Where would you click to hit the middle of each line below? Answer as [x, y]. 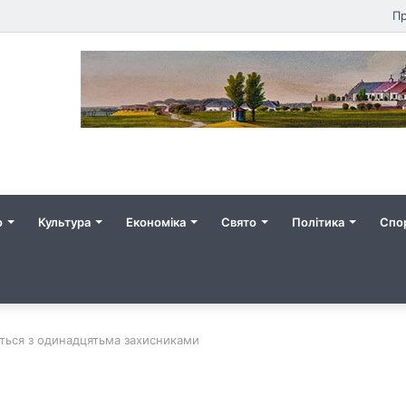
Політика [318, 222]
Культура [64, 222]
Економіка [156, 222]
